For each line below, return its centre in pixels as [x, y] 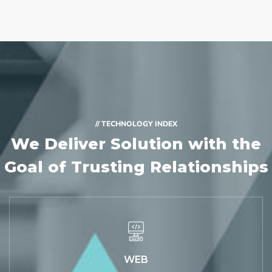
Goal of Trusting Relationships [136, 167]
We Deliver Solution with [121, 144]
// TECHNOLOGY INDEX [136, 124]
